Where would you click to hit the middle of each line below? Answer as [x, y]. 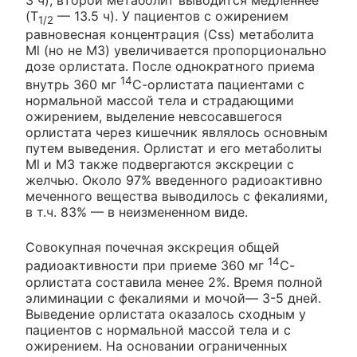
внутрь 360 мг [73, 85]
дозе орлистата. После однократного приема [170, 67]
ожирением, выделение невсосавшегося [154, 117]
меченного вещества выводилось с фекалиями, [177, 196]
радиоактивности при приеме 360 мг [147, 266]
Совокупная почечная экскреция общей [153, 247]
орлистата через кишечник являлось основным [177, 133]
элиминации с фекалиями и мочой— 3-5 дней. [173, 298]
